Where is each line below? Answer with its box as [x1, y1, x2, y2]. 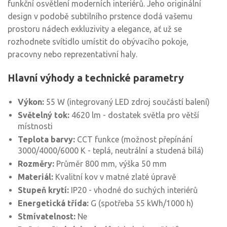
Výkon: [18, 97, 44, 106]
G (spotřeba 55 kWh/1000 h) [89, 199, 194, 208]
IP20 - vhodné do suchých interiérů [69, 185, 198, 195]
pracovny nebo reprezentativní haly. [8, 50, 137, 59]
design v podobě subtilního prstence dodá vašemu [8, 12, 193, 21]
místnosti [18, 122, 53, 131]
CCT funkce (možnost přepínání [75, 135, 193, 144]
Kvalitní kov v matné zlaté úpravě [53, 172, 176, 181]
